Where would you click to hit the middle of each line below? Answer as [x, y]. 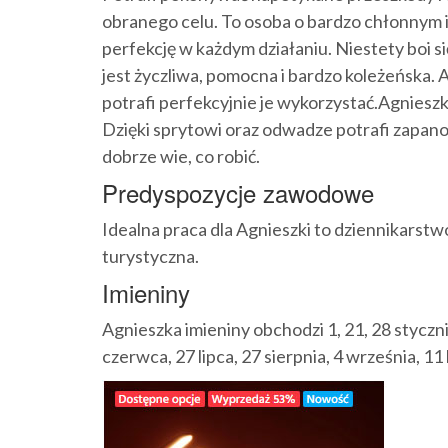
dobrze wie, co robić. [181, 155]
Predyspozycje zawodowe [238, 192]
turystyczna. [150, 255]
